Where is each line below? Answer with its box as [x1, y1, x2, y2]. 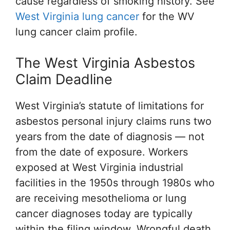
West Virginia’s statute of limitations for [15, 100, 204, 112]
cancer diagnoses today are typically [15, 207, 193, 220]
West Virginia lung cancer [15, 10, 139, 23]
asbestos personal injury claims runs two [15, 115, 212, 127]
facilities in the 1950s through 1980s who [15, 177, 215, 189]
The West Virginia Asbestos [15, 54, 195, 71]
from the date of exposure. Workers [15, 146, 188, 158]
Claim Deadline [15, 71, 112, 88]
